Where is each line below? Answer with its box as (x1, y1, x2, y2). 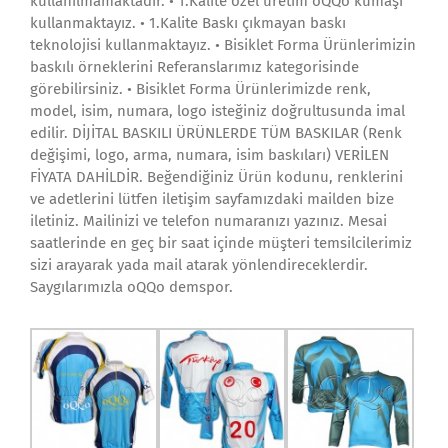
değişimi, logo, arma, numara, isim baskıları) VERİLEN (30, 146, 389, 164)
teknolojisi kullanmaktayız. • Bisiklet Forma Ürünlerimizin (30, 36, 416, 54)
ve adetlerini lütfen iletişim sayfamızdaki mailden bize (30, 190, 394, 208)
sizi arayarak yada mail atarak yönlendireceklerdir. (30, 256, 368, 274)
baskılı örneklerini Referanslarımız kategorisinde (30, 58, 359, 76)
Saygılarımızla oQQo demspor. (30, 278, 233, 296)
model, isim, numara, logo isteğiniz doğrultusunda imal (30, 102, 405, 120)
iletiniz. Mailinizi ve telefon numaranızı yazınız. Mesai (30, 212, 387, 230)
